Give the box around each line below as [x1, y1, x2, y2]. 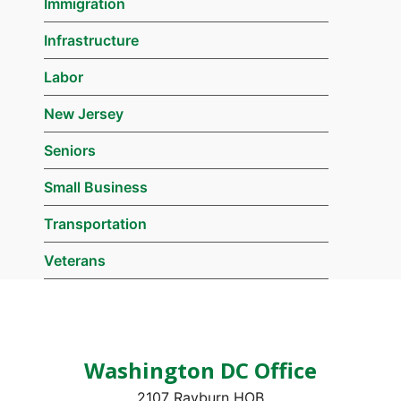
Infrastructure [43, 30, 139, 49]
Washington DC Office [84, 354, 317, 385]
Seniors [43, 141, 96, 159]
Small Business [43, 177, 148, 196]
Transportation [43, 214, 147, 233]
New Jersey [43, 104, 124, 123]
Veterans [43, 251, 106, 269]
